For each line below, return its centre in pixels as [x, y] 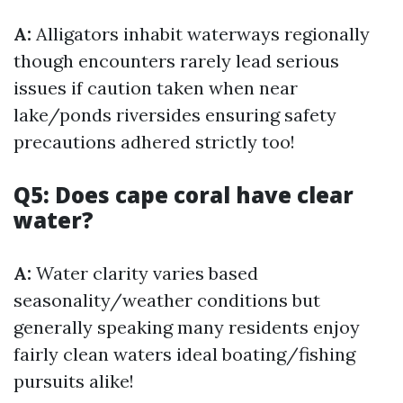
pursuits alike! [74, 381]
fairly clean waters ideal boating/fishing [184, 354]
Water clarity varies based [145, 273]
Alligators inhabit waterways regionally [201, 34]
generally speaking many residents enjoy [187, 327]
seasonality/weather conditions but [167, 300]
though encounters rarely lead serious [176, 61]
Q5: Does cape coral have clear [184, 195]
